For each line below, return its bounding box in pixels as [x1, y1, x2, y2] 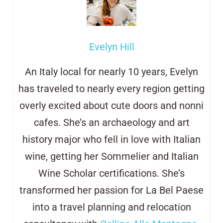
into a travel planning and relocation [32, 201, 191, 213]
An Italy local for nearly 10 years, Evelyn [25, 66, 198, 78]
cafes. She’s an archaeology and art [33, 116, 190, 128]
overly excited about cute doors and [19, 100, 179, 111]
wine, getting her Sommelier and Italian [24, 150, 199, 162]
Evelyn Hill [89, 41, 134, 53]
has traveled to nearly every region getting [18, 83, 205, 95]
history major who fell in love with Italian [22, 133, 201, 145]
